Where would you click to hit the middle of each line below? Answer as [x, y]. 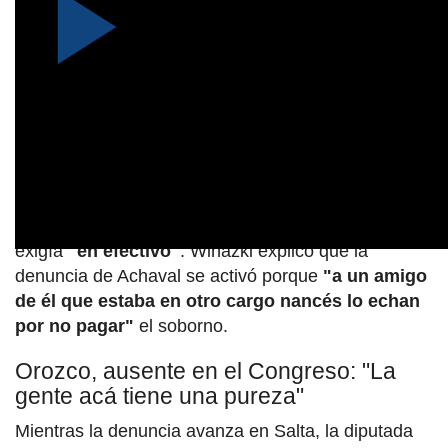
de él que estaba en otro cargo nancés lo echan [217, 300]
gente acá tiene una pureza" [159, 395]
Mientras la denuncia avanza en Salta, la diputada [214, 430]
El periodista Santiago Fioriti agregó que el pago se [219, 225]
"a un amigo [375, 275]
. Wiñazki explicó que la [274, 250]
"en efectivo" [124, 250]
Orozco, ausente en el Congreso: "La [205, 370]
